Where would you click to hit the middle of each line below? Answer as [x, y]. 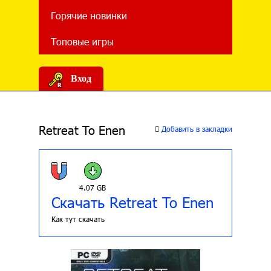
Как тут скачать [78, 219]
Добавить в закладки [196, 129]
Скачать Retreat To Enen [132, 202]
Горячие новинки [89, 15]
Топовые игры [82, 41]
